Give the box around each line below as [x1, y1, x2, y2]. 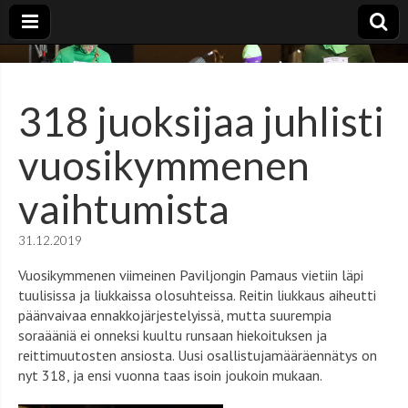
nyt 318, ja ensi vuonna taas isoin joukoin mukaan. [18, 366, 325, 384]
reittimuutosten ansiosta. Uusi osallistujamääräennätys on [18, 346, 377, 364]
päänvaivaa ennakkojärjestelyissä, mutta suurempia [18, 306, 331, 324]
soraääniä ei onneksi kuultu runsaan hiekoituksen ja [18, 326, 327, 344]
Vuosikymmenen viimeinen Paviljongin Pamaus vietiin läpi [18, 266, 363, 284]
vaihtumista [18, 185, 229, 232]
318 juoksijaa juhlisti [18, 97, 384, 145]
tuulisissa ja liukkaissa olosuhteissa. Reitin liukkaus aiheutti [18, 286, 376, 304]
